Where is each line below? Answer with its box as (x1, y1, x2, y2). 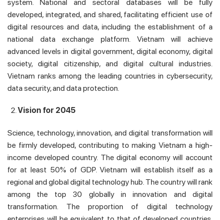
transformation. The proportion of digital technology (7, 202, 213, 212)
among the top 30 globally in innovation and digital (7, 190, 213, 199)
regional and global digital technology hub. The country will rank (7, 177, 213, 187)
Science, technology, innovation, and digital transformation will (7, 128, 213, 138)
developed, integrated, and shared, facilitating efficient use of (7, 9, 213, 19)
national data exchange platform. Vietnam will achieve (7, 34, 213, 44)
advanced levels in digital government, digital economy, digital (7, 46, 213, 56)
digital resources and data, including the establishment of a (7, 22, 213, 31)
